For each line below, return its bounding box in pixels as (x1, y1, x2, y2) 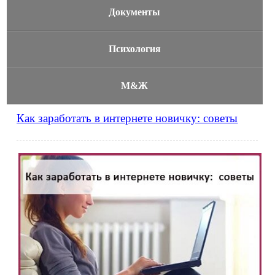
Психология (108, 44, 161, 54)
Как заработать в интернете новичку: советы (17, 112, 238, 125)
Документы (109, 7, 161, 17)
